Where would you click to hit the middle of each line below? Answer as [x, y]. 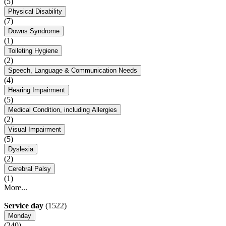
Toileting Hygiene [33, 51]
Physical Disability [35, 12]
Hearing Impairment [37, 90]
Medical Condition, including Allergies [63, 110]
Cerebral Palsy [30, 169]
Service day [24, 206]
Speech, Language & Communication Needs [73, 71]
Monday [20, 216]
